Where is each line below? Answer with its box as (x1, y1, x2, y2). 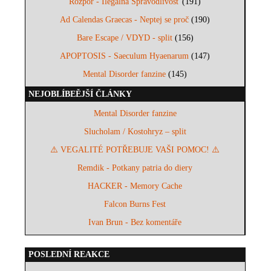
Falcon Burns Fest (104, 200, 166, 209)
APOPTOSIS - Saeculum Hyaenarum (60, 51, 189, 61)
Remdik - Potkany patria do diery (77, 163, 193, 173)
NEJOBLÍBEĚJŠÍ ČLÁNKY (28, 90, 132, 99)
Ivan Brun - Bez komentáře (88, 218, 182, 227)
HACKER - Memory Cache (88, 181, 183, 191)
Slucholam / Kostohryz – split (83, 127, 186, 137)
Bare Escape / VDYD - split (76, 33, 172, 43)
